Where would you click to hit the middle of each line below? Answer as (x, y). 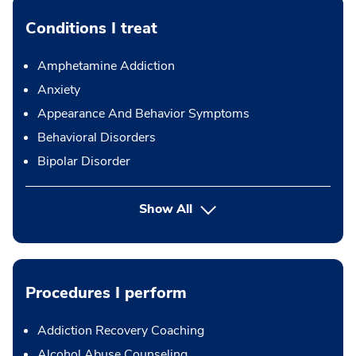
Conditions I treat (91, 29)
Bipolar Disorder (84, 162)
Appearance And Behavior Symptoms (143, 114)
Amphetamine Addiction (106, 66)
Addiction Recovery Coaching (121, 331)
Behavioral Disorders (97, 138)
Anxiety (59, 90)
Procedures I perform (106, 293)
